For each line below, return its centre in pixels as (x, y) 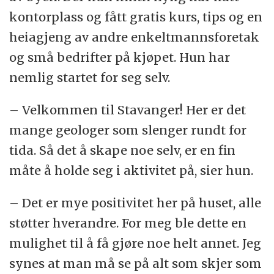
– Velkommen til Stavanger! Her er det (128, 109)
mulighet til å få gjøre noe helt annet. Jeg (135, 243)
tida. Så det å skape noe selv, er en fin (123, 150)
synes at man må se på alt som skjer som (136, 263)
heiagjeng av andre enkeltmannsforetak (135, 37)
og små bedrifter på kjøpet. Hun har (120, 57)
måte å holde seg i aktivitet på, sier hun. (131, 170)
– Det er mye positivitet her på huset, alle (135, 202)
